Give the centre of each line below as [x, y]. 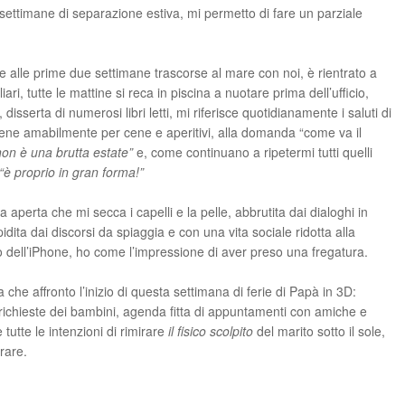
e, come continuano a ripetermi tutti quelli [253, 152]
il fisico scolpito [211, 331]
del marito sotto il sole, [319, 331]
